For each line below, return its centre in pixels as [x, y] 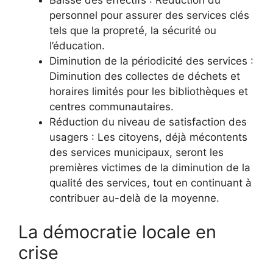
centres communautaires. [112, 107]
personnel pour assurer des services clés [149, 16]
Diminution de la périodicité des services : [151, 61]
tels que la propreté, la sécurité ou [133, 31]
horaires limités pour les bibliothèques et [149, 92]
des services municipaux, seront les [136, 153]
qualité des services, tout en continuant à [151, 183]
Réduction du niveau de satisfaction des [148, 122]
